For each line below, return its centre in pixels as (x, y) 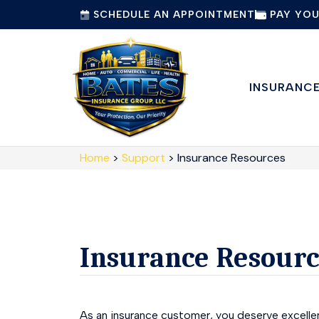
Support (143, 157)
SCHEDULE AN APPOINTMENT (174, 15)
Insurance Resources (231, 157)
